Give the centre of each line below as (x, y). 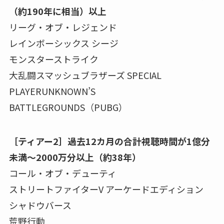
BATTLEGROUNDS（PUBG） (68, 107)
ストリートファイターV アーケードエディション (106, 189)
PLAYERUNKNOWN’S (52, 91)
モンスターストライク (53, 59)
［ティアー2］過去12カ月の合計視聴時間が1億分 (109, 141)
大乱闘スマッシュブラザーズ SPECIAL (85, 75)
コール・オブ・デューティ (62, 173)
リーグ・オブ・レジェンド (63, 27)
